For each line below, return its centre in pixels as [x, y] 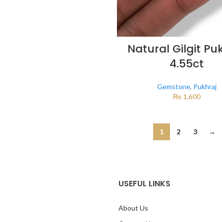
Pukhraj [205, 86]
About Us [133, 208]
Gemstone [173, 86]
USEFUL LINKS [144, 183]
